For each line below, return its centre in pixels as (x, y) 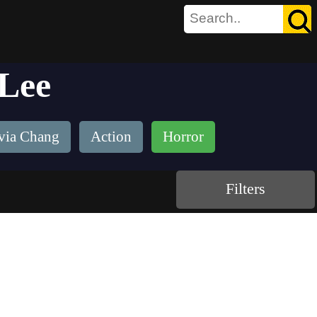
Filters (246, 189)
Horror (183, 137)
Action (111, 137)
